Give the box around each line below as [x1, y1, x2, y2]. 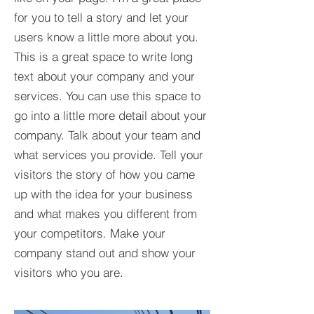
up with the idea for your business [14, 186, 193, 201]
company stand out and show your [14, 245, 196, 260]
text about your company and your [14, 69, 195, 83]
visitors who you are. [14, 265, 123, 280]
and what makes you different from [14, 206, 197, 221]
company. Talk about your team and [14, 128, 200, 142]
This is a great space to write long [14, 49, 193, 64]
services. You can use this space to [14, 88, 200, 103]
